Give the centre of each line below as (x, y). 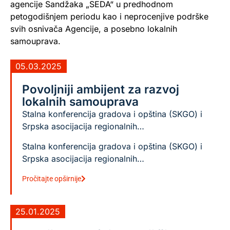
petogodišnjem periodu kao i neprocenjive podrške (109, 16)
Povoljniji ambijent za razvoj (101, 89)
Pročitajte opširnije (52, 178)
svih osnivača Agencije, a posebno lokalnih (94, 28)
